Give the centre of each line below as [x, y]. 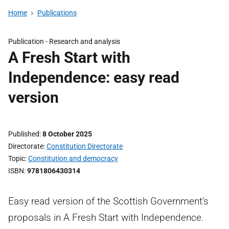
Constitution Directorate [85, 146]
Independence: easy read [94, 77]
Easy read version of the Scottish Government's [108, 201]
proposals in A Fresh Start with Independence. [106, 217]
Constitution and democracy [73, 158]
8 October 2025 [67, 134]
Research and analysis [85, 41]
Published [24, 134]
